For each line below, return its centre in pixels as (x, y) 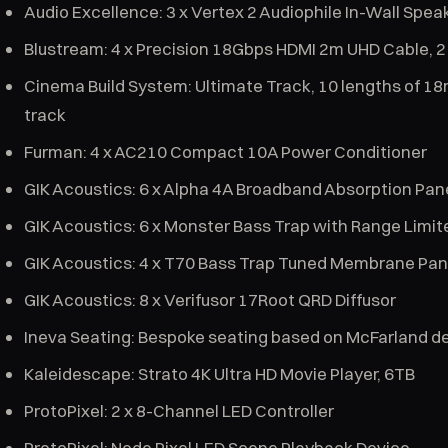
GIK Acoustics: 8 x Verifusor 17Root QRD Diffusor (210, 299)
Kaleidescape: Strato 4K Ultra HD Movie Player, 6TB (219, 373)
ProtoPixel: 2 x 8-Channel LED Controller (179, 410)
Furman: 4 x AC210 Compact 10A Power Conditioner (225, 151)
